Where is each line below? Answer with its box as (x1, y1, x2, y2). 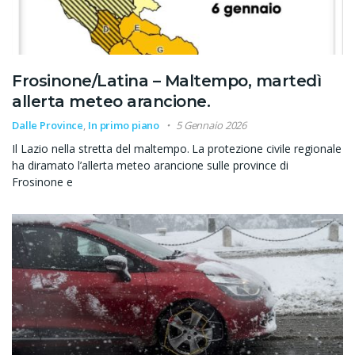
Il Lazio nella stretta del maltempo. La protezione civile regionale (12, 141, 342, 157)
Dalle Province (12, 118, 84, 133)
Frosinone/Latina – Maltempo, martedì (12, 71, 321, 91)
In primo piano (87, 118, 160, 133)
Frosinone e (12, 174, 73, 190)
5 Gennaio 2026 (176, 118, 247, 133)
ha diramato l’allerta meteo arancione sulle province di (12, 158, 289, 174)
